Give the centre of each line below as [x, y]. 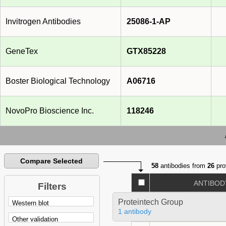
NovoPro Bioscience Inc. [50, 111]
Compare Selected [52, 161]
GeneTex [22, 51]
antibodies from [183, 166]
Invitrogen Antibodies [43, 22]
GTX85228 [146, 51]
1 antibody [134, 212]
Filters [52, 187]
